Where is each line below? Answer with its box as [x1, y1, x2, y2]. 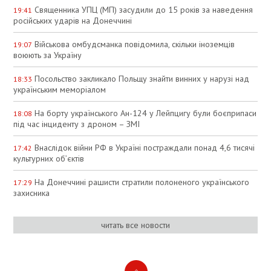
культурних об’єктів [13, 152, 85, 164]
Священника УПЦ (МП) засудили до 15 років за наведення [32, 4, 253, 15]
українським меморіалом [13, 83, 106, 95]
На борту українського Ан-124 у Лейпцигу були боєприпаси [32, 107, 257, 119]
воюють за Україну [13, 49, 82, 60]
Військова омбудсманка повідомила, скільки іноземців [32, 38, 235, 50]
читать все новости [101, 219, 170, 230]
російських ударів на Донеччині [13, 15, 132, 26]
